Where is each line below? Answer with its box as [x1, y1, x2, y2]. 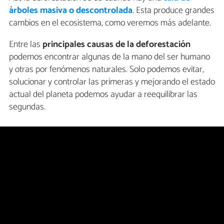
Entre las [9, 36, 42, 52]
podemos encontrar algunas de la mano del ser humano [9, 49, 210, 64]
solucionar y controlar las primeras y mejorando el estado [9, 74, 215, 89]
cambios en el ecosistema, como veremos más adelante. [9, 15, 211, 30]
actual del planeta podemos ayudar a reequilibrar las [9, 86, 197, 102]
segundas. [9, 99, 45, 114]
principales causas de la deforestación [42, 36, 190, 52]
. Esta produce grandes [132, 2, 214, 18]
